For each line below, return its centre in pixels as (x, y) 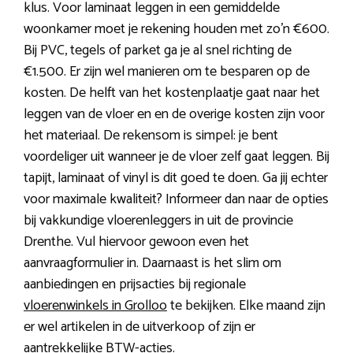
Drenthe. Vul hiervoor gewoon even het (136, 242)
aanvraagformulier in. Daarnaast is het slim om (152, 264)
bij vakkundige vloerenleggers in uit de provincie (158, 221)
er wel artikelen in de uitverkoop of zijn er (139, 327)
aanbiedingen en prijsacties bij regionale (135, 285)
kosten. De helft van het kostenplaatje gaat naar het (172, 93)
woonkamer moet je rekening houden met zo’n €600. (176, 30)
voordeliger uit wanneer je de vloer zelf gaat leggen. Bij (176, 157)
